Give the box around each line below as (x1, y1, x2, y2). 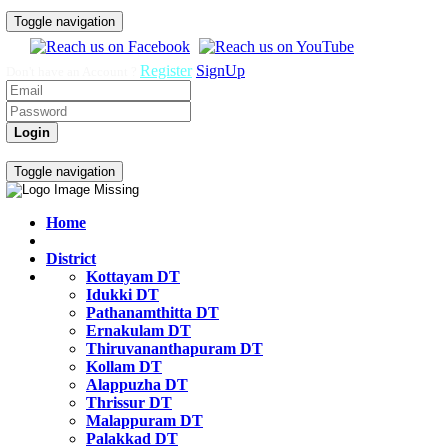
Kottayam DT (86, 268, 180, 285)
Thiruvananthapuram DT (86, 340, 263, 357)
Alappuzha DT (86, 376, 188, 393)
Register (140, 62, 192, 79)
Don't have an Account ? (6, 64, 140, 79)
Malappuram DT (86, 412, 203, 429)
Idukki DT (86, 286, 159, 303)
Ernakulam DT (86, 322, 191, 339)
